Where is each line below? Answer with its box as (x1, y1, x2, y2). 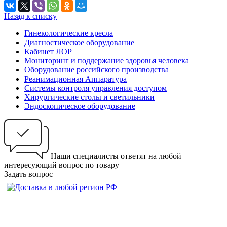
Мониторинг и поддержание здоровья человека (24, 56, 189, 65)
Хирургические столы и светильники (24, 93, 155, 102)
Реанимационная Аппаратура (24, 74, 127, 84)
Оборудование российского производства (24, 65, 169, 74)
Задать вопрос (4, 170, 53, 179)
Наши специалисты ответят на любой (51, 152, 181, 161)
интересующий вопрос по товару (4, 161, 119, 170)
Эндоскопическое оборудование (24, 102, 135, 111)
